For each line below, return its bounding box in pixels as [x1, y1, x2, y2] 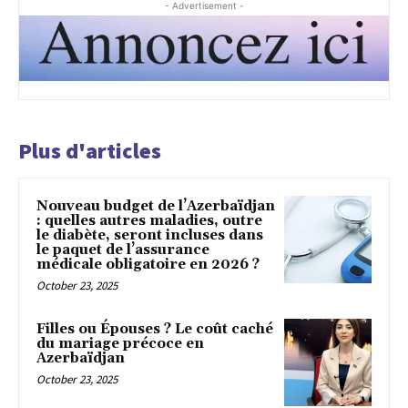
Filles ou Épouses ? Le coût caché [36, 320, 273, 338]
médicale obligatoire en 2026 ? [36, 255, 260, 273]
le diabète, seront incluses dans [36, 226, 263, 244]
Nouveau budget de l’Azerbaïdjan [36, 197, 275, 215]
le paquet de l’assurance [36, 240, 209, 259]
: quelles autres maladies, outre [36, 211, 262, 229]
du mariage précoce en [36, 334, 204, 352]
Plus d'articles [18, 136, 161, 165]
